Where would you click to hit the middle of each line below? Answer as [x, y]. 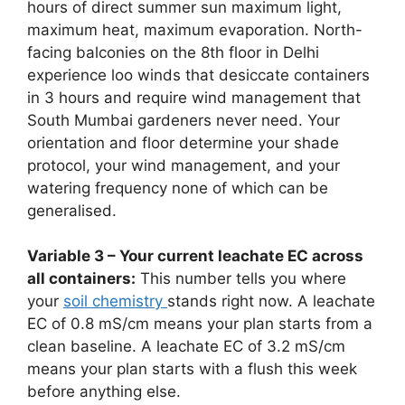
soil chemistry [115, 301]
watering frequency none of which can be [178, 188]
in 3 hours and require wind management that [194, 97]
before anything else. [104, 392]
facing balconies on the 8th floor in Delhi [173, 52]
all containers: [81, 279]
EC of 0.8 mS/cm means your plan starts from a [200, 324]
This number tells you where [241, 279]
